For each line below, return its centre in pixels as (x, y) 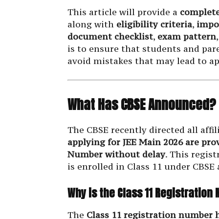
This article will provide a (124, 12)
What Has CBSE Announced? (142, 105)
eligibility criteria (154, 24)
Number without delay (116, 154)
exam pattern (187, 37)
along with (92, 24)
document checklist (110, 37)
